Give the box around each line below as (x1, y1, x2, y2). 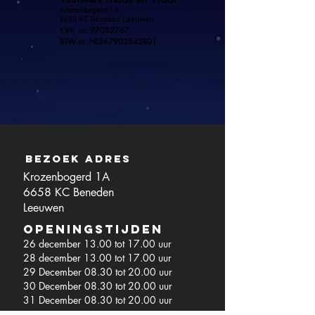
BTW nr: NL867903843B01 (60, 36, 157, 46)
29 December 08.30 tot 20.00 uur (23, 265, 172, 278)
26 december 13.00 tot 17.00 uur (23, 237, 172, 250)
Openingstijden (23, 221, 163, 237)
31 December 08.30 (23, 293, 115, 307)
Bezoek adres (25, 152, 131, 165)
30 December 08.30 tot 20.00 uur (23, 279, 172, 292)
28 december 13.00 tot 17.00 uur (23, 251, 172, 264)
